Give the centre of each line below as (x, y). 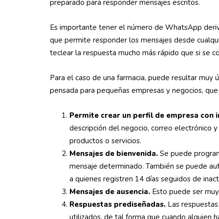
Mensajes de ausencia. (110, 192)
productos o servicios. (105, 141)
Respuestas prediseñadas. (118, 204)
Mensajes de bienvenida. (114, 153)
